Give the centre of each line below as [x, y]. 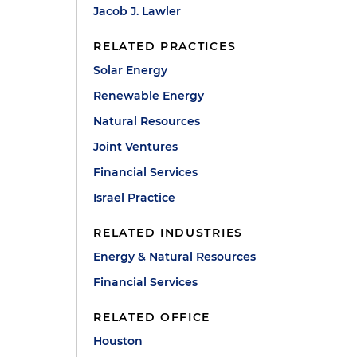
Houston [118, 341]
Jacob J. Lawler [137, 11]
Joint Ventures [136, 147]
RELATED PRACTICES [165, 46]
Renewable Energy [149, 96]
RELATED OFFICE [152, 317]
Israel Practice [135, 198]
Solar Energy [131, 70]
